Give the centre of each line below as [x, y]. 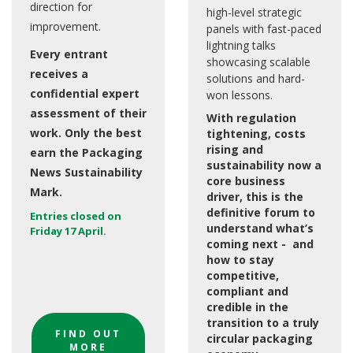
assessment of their [88, 113]
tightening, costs [256, 134]
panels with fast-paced [264, 29]
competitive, [243, 276]
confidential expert [85, 94]
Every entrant [69, 54]
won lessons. [240, 95]
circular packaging [260, 339]
